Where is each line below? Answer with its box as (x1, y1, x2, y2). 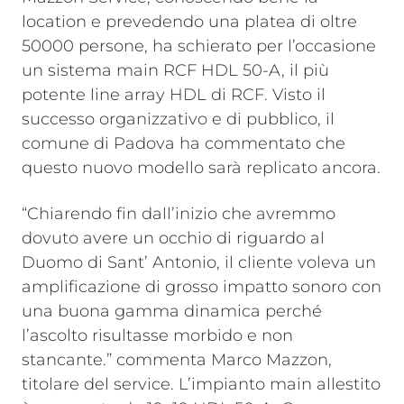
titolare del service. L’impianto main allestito (22, 374, 381, 394)
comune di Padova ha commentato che (22, 133, 345, 153)
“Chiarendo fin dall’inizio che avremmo (22, 204, 335, 224)
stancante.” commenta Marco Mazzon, (22, 350, 332, 370)
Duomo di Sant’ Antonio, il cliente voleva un (22, 252, 376, 272)
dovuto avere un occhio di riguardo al (22, 228, 325, 248)
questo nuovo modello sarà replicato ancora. (22, 158, 381, 178)
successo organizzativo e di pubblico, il (22, 109, 335, 129)
